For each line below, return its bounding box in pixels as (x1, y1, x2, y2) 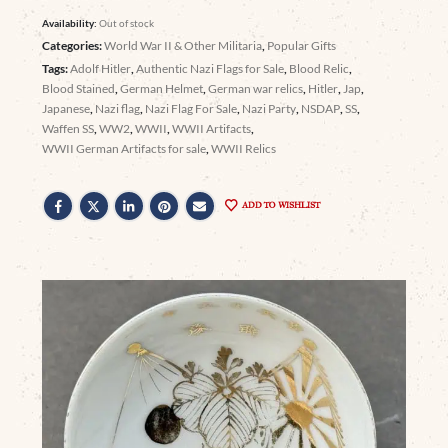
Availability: (42, 16, 100, 29)
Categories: (42, 37, 105, 53)
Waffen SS (42, 120, 95, 136)
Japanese (42, 100, 91, 116)
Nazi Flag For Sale (145, 100, 238, 116)
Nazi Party (242, 100, 297, 116)
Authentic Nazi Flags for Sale (136, 60, 285, 76)
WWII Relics (211, 140, 277, 156)
